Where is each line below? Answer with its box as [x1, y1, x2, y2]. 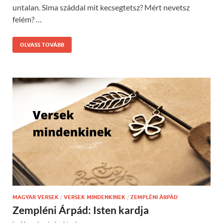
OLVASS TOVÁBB [20, 41, 64, 48]
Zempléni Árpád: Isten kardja [12, 203, 149, 216]
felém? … [12, 14, 42, 24]
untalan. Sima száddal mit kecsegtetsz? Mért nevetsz [12, 2, 190, 12]
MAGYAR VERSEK [12, 193, 59, 201]
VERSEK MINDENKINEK [64, 193, 125, 201]
